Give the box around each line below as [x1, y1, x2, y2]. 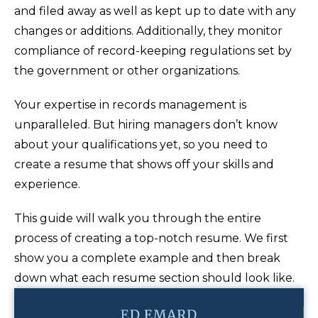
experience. [14, 177, 80, 191]
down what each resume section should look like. [14, 271, 295, 285]
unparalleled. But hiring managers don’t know [14, 118, 278, 131]
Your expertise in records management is [14, 98, 246, 111]
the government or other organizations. [14, 64, 240, 77]
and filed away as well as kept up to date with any [14, 4, 296, 18]
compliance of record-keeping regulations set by [14, 44, 292, 57]
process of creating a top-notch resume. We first [14, 231, 288, 245]
